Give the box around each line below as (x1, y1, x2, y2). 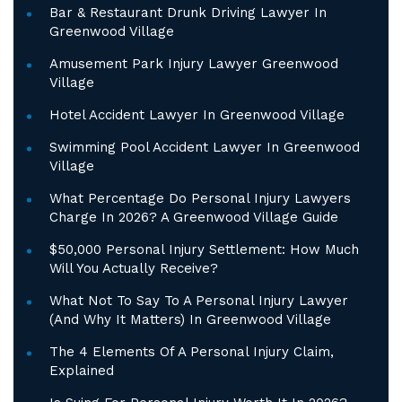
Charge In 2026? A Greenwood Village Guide (49, 209, 338, 225)
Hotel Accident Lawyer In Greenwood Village (49, 107, 345, 123)
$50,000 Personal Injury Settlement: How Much (49, 241, 359, 258)
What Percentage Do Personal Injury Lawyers (49, 190, 351, 206)
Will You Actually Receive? (49, 260, 218, 276)
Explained (49, 363, 114, 379)
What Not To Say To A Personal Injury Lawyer (49, 293, 348, 309)
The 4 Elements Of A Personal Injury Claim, (49, 344, 334, 360)
